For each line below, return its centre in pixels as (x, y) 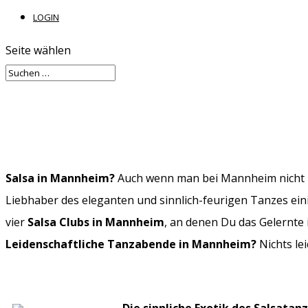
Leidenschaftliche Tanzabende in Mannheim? (131, 244)
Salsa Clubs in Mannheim (96, 222)
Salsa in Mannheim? (62, 178)
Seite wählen (38, 50)
